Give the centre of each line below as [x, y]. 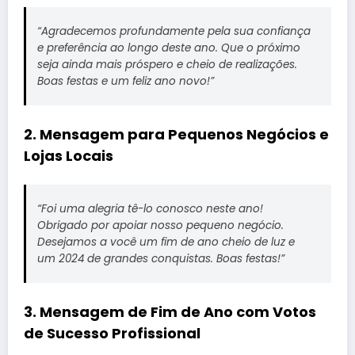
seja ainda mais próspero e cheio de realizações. [167, 64]
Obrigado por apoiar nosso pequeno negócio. [160, 225]
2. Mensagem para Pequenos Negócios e [176, 135]
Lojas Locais [69, 156]
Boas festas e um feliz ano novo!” [125, 81]
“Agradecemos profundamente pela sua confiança [174, 31]
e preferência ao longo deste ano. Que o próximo [168, 48]
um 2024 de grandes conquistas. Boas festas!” [160, 258]
